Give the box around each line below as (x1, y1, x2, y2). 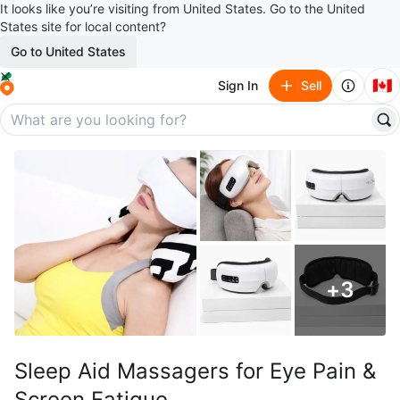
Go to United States (11, 44, 126, 59)
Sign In (218, 78, 258, 93)
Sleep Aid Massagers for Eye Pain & (14, 358, 376, 384)
